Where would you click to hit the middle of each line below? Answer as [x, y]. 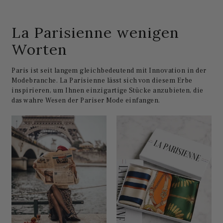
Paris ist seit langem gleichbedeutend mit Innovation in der [109, 70]
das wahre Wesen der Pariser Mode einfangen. [86, 100]
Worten [40, 49]
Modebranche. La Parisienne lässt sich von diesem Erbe [102, 80]
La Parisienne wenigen [96, 32]
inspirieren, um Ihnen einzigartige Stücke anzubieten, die [108, 90]
